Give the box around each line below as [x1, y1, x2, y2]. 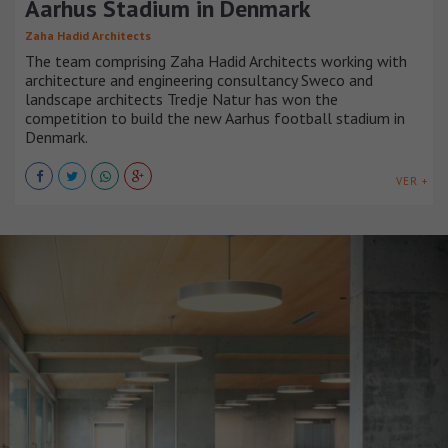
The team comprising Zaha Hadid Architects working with [25, 50, 407, 71]
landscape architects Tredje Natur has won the [25, 88, 338, 109]
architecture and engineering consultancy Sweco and [25, 69, 373, 90]
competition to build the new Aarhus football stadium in [25, 107, 405, 128]
